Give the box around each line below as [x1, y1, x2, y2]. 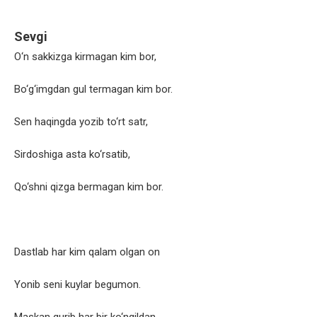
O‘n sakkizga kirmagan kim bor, [14, 50, 156, 64]
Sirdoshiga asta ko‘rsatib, [14, 148, 130, 161]
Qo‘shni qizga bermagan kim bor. [14, 180, 163, 194]
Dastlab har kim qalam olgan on [14, 246, 160, 259]
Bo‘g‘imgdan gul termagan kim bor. [14, 83, 173, 96]
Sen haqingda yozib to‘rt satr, [14, 115, 148, 129]
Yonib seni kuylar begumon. [14, 278, 141, 292]
